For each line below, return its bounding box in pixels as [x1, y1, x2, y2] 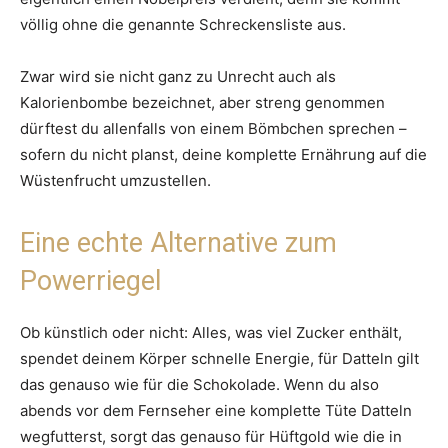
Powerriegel [20, 265, 161, 298]
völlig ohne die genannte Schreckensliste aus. [20, 15, 346, 35]
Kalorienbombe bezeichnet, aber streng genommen [20, 93, 385, 113]
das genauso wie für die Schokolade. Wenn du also [20, 375, 379, 395]
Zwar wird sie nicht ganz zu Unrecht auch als [20, 67, 336, 87]
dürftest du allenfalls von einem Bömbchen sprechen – [20, 119, 407, 139]
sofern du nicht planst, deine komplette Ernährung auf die [20, 145, 427, 165]
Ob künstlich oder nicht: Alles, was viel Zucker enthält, [20, 323, 402, 343]
